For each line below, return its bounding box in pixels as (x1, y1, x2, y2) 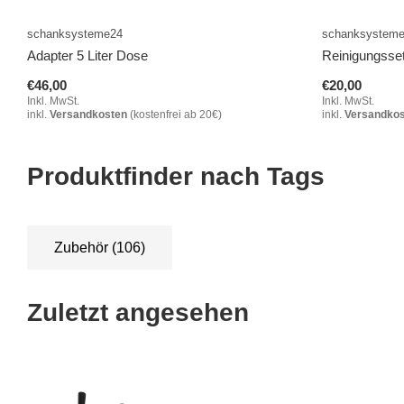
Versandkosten (50, 108, 127, 122)
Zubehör (54, 240, 112, 256)
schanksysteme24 (27, 27, 123, 41)
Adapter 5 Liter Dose (27, 48, 148, 64)
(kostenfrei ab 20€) (127, 108, 222, 122)
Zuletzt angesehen (27, 298, 249, 327)
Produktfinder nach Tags (27, 162, 325, 191)
